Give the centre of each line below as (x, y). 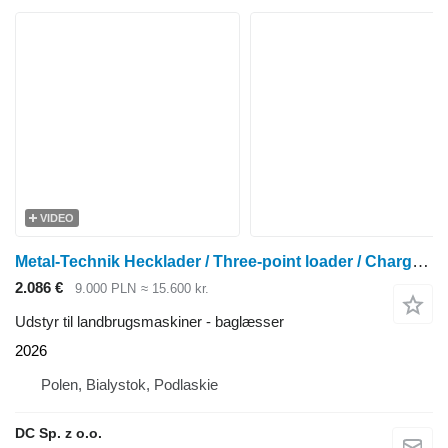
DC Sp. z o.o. (58, 433)
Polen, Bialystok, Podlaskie (129, 385)
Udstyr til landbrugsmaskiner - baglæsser (149, 322)
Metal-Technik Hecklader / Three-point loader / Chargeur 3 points (420, 261)
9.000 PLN (105, 288)
